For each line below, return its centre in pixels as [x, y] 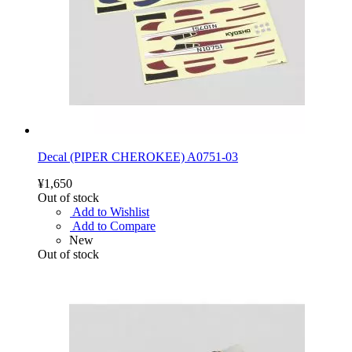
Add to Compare [114, 225]
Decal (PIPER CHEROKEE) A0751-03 [138, 156]
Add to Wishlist [111, 211]
